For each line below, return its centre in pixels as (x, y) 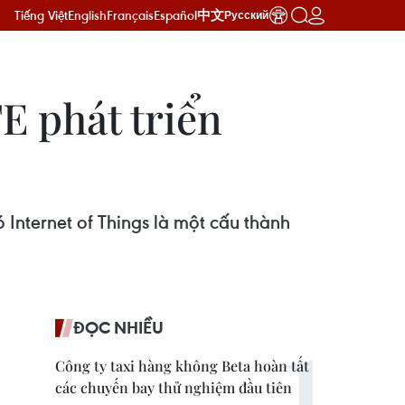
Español (175, 15)
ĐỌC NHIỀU (118, 327)
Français (130, 15)
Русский (246, 15)
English (87, 15)
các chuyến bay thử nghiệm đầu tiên (174, 387)
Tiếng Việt (41, 15)
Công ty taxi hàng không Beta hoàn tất (182, 366)
